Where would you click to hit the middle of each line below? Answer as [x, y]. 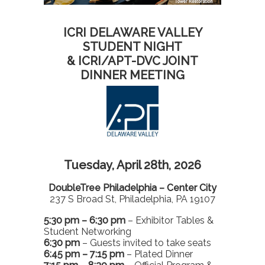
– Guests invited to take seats [146, 243]
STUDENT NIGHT [132, 46]
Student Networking [88, 231]
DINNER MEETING [132, 75]
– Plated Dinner [159, 254]
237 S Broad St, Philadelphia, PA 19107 [132, 199]
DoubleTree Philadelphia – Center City [132, 188]
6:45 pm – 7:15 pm [84, 254]
